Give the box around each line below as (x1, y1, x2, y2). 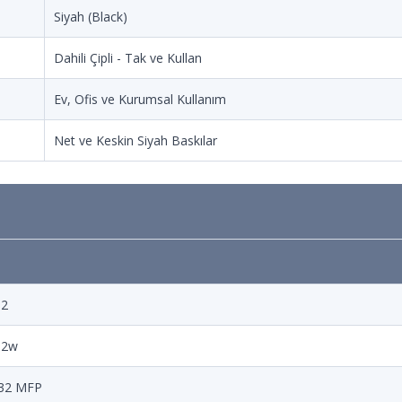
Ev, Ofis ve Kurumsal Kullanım (54, 91, 226, 108)
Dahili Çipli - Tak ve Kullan (54, 49, 202, 66)
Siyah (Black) (54, 8, 127, 25)
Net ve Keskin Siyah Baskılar (54, 132, 217, 149)
